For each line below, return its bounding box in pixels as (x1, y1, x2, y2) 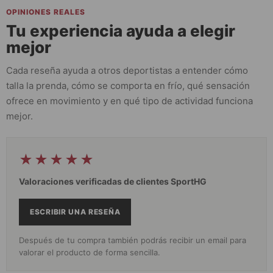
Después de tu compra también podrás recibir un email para (19, 235, 246, 245)
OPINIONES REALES (6, 7, 85, 16)
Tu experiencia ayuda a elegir (6, 21, 235, 40)
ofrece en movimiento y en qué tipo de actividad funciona (6, 94, 253, 107)
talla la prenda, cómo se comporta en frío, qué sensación (6, 79, 250, 91)
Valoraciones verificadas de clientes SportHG (19, 175, 207, 186)
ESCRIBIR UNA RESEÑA (30, 207, 121, 216)
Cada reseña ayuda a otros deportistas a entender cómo (6, 64, 248, 76)
